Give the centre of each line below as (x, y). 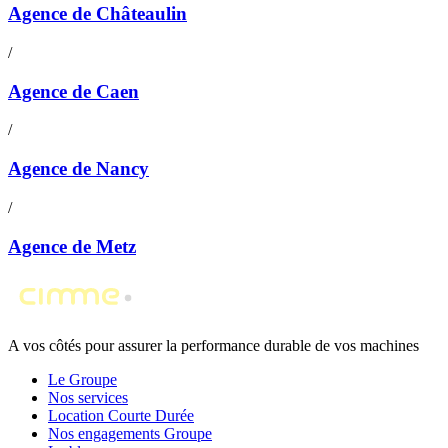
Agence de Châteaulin (97, 14)
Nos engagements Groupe (130, 434)
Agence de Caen (73, 91)
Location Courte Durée (121, 416)
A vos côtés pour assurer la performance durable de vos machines (213, 346)
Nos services (88, 398)
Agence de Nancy (78, 169)
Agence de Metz (72, 246)
